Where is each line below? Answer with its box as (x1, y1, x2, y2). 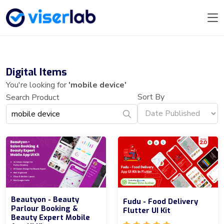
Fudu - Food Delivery (123, 196, 198, 207)
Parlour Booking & (11, 203, 78, 213)
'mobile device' (68, 79, 126, 91)
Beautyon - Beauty (11, 194, 79, 204)
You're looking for (6, 79, 68, 91)
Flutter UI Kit (123, 205, 170, 216)
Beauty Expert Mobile (11, 212, 90, 222)
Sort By (137, 91, 164, 103)
